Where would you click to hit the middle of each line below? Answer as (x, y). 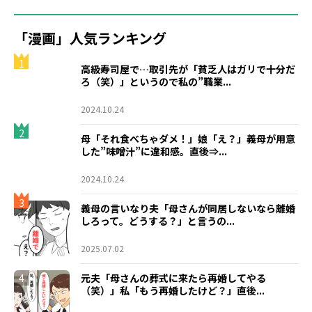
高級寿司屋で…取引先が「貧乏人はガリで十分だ (188, 69)
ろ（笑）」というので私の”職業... (156, 81)
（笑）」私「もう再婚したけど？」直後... (173, 290)
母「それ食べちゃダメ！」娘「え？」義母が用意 (188, 139)
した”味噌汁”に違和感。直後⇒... (154, 151)
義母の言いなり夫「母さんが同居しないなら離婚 (188, 208)
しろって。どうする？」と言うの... (158, 221)
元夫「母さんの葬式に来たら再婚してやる (173, 278)
